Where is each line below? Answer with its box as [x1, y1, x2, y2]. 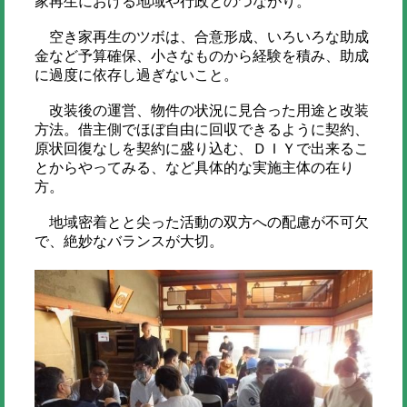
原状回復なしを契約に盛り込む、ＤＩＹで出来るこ [34, 140, 369, 156]
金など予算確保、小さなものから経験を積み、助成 [34, 47, 369, 64]
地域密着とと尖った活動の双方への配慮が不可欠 [34, 213, 369, 230]
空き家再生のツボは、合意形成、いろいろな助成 [34, 28, 369, 45]
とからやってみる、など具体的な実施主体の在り [34, 159, 354, 175]
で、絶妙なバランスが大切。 [34, 233, 223, 249]
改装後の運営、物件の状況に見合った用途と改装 [34, 102, 369, 118]
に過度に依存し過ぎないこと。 [34, 66, 238, 83]
